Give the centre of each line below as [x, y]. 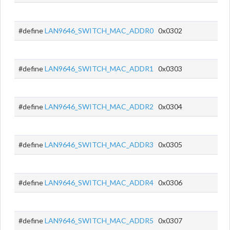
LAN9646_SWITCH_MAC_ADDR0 [99, 31]
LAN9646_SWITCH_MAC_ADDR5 [99, 221]
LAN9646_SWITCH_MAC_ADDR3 [99, 145]
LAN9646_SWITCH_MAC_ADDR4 [99, 183]
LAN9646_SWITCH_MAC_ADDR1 [99, 69]
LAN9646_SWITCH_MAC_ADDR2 [99, 107]
